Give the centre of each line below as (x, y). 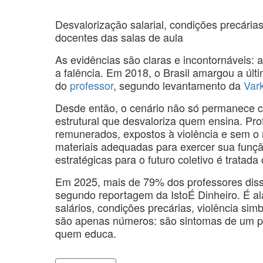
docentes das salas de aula (119, 37)
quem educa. (86, 233)
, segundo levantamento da (178, 85)
